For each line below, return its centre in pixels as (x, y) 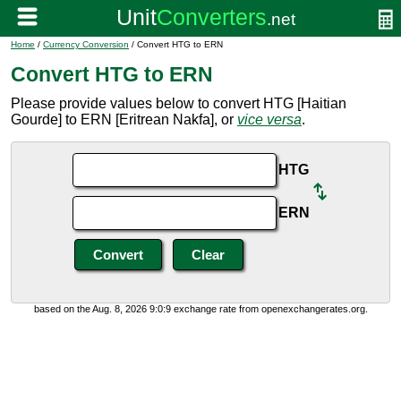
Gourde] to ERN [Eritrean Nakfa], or (124, 119)
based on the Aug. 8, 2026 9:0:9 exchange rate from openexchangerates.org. (200, 309)
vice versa (269, 119)
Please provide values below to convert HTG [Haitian (179, 103)
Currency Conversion (86, 44)
